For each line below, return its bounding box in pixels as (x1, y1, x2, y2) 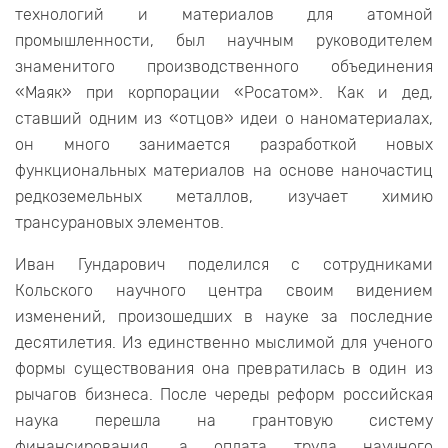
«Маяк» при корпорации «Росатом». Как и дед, (15, 83, 433, 103)
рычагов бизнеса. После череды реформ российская (15, 385, 433, 405)
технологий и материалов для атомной (15, 5, 433, 25)
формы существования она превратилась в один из (15, 359, 433, 379)
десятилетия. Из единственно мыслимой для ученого (15, 333, 433, 353)
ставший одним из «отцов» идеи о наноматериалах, (15, 109, 433, 129)
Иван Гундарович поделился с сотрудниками (15, 255, 433, 275)
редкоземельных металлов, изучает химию (15, 187, 433, 207)
